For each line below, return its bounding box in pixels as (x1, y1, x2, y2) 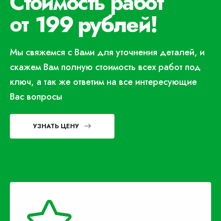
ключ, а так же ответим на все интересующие (10, 75, 197, 89)
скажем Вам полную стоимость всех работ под (10, 61, 201, 74)
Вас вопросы (10, 90, 62, 104)
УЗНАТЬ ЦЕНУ (33, 121, 79, 131)
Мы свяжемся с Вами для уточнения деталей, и (10, 46, 205, 59)
